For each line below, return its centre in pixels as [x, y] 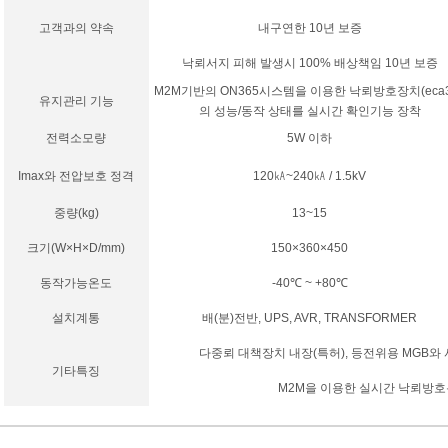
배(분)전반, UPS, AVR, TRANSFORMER [309, 318]
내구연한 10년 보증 [309, 28]
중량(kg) [76, 213]
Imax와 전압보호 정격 [76, 176]
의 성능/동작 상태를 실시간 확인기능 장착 [309, 111]
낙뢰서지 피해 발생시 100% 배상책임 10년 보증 [309, 63]
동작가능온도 [76, 283]
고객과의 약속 [76, 28]
